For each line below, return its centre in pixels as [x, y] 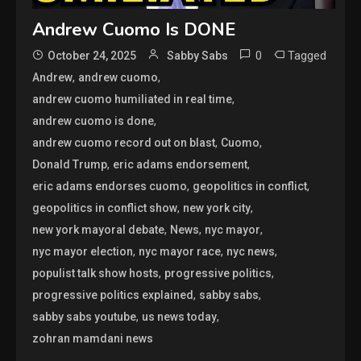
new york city [217, 207]
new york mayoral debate [99, 229]
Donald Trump [70, 164]
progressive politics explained [113, 295]
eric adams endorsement [180, 164]
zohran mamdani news [93, 338]
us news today [180, 316]
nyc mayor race [180, 251]
